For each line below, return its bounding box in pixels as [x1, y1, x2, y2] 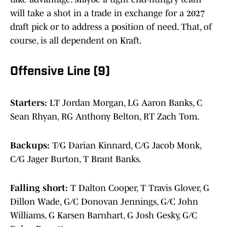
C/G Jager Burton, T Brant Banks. [10, 154, 141, 165]
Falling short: [10, 183, 70, 194]
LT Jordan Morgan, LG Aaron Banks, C [50, 98, 202, 108]
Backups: [10, 140, 52, 151]
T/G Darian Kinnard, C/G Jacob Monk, [52, 140, 201, 151]
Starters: [10, 98, 50, 108]
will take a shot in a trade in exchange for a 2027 [10, 8, 205, 19]
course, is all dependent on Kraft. [10, 35, 142, 46]
